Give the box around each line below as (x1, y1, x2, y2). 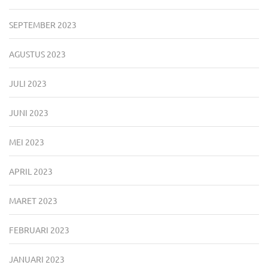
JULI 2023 (9, 77, 47, 89)
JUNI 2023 (9, 106, 48, 118)
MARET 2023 (9, 194, 57, 206)
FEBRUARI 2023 (9, 224, 69, 235)
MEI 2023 (9, 136, 44, 147)
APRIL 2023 (9, 165, 53, 176)
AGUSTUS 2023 (9, 48, 66, 59)
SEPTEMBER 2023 (9, 19, 77, 30)
